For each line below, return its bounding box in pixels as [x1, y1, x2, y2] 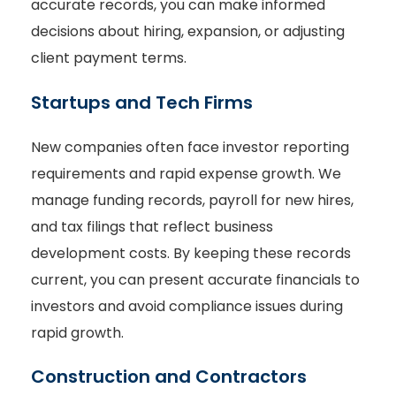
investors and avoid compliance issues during [31, 295, 343, 316]
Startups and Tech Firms [31, 89, 253, 115]
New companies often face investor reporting [31, 136, 349, 157]
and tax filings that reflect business [31, 216, 273, 237]
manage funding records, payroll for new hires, [31, 189, 354, 210]
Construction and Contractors [31, 364, 307, 390]
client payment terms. [31, 48, 187, 69]
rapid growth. [31, 322, 124, 343]
